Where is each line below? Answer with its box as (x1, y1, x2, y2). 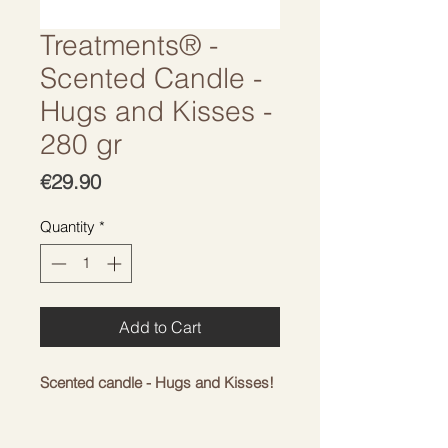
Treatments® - (40, 28, 218, 62)
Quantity (40, 217, 95, 236)
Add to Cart (119, 316, 201, 337)
